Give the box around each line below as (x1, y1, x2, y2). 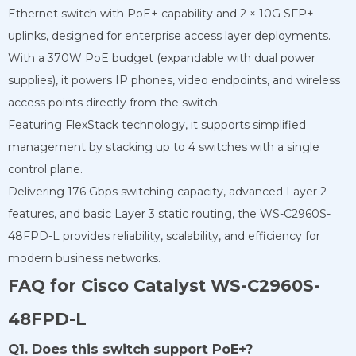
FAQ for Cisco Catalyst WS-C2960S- (8, 275, 320, 296)
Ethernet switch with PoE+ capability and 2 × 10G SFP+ (8, 6, 314, 21)
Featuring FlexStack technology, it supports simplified (8, 117, 306, 132)
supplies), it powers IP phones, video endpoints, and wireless (8, 72, 340, 87)
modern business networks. (8, 250, 161, 265)
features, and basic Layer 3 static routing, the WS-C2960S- (8, 206, 331, 221)
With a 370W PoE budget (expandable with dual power (8, 50, 315, 65)
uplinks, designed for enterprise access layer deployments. (8, 28, 331, 43)
